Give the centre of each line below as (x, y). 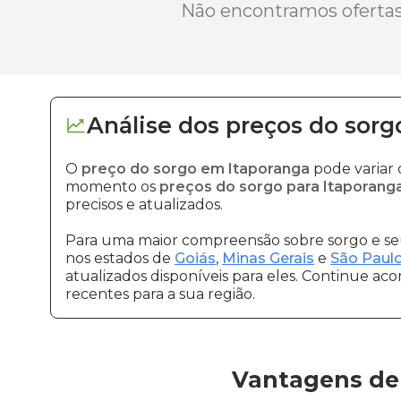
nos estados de (120, 258)
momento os (112, 187)
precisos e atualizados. (144, 205)
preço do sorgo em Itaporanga (196, 169)
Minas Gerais (268, 258)
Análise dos (153, 125)
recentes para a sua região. (160, 294)
